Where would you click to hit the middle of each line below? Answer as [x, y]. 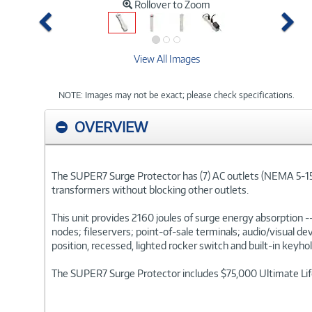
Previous [89, 18]
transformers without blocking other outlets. [150, 189]
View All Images [166, 58]
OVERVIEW [111, 126]
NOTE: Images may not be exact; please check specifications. [177, 95]
